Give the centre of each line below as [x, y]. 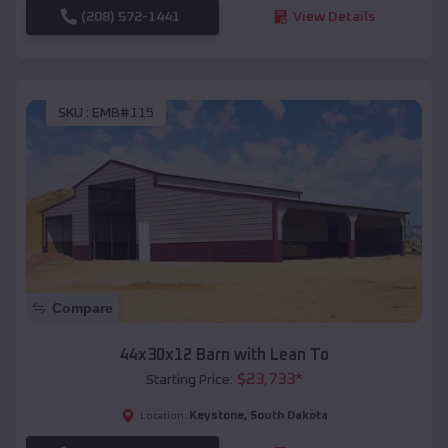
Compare [82, 307]
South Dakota [288, 415]
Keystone [216, 415]
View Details [333, 16]
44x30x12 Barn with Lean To [224, 354]
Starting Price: [189, 379]
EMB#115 [123, 113]
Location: [163, 415]
